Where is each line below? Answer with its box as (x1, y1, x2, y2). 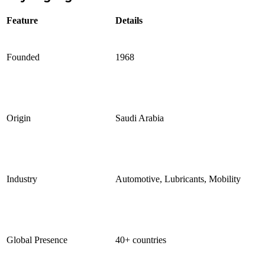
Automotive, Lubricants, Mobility (115, 174, 241, 185)
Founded (7, 52, 40, 63)
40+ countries (115, 235, 166, 245)
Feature (7, 15, 38, 26)
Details (115, 15, 143, 26)
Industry (7, 174, 37, 185)
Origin (7, 113, 31, 124)
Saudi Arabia (115, 113, 164, 124)
